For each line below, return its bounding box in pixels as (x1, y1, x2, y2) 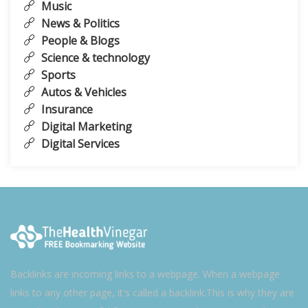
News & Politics (38, 16, 120, 31)
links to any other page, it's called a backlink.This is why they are (10, 285, 294, 299)
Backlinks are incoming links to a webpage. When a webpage (10, 267, 280, 280)
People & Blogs (38, 33, 120, 48)
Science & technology (38, 50, 150, 65)
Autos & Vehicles (38, 85, 126, 100)
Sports (38, 67, 76, 82)
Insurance (38, 102, 93, 117)
